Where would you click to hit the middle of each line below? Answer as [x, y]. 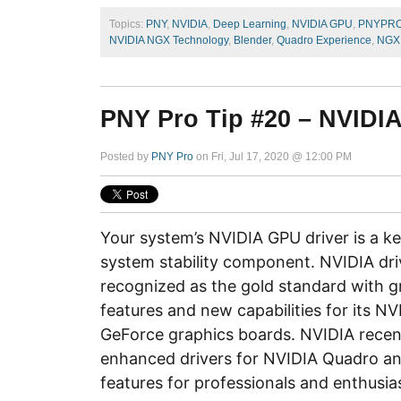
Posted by [126, 156]
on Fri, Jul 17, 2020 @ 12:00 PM [273, 156]
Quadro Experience [324, 40]
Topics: [128, 24]
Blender [252, 40]
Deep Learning [250, 24]
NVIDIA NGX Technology [169, 40]
